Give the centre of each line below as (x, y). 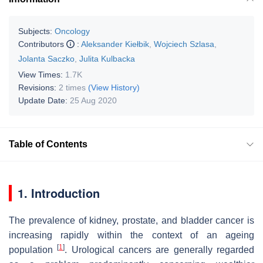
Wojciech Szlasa (184, 44)
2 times (72, 87)
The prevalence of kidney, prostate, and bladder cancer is (131, 220)
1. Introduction (59, 193)
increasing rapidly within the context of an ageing (131, 235)
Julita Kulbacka (107, 58)
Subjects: (35, 31)
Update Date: (44, 100)
